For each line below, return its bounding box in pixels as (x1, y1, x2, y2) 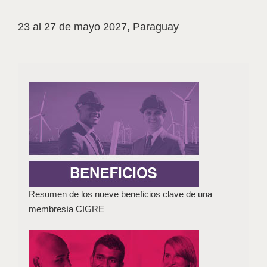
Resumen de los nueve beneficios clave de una (29, 189, 213, 200)
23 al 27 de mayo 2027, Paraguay (18, 21, 179, 33)
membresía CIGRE (29, 204, 105, 215)
